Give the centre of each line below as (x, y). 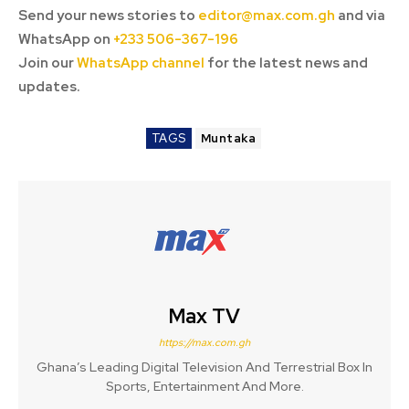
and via (360, 16)
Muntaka (228, 139)
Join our (47, 63)
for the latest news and (286, 63)
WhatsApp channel (141, 63)
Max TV (204, 317)
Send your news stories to (108, 16)
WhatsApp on (66, 40)
